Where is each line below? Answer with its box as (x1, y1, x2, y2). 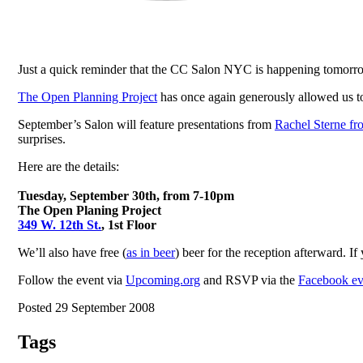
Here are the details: (18, 159, 119, 173)
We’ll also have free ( (18, 245, 126, 259)
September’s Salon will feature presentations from (18, 117, 275, 131)
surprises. (18, 131, 66, 146)
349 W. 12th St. (18, 217, 101, 232)
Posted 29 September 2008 (18, 300, 155, 314)
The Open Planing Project (18, 203, 161, 217)
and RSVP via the (200, 272, 298, 287)
